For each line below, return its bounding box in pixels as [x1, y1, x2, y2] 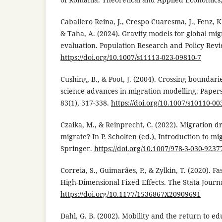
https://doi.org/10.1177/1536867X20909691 [60, 189, 201, 199]
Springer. [60, 143, 94, 153]
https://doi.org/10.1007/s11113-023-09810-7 [60, 52, 201, 62]
